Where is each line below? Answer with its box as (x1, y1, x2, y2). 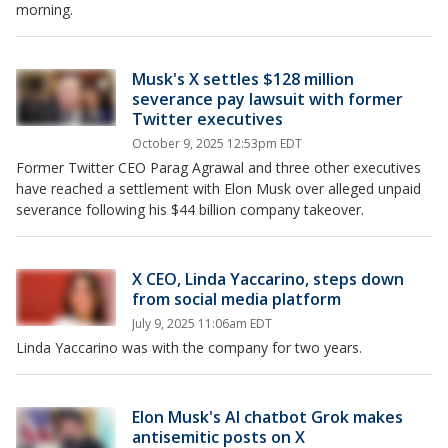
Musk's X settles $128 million (132, 68, 354, 91)
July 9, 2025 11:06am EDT (132, 315, 272, 333)
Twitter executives (132, 108, 283, 131)
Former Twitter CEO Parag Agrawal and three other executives (16, 158, 421, 178)
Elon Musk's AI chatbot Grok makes (132, 406, 403, 429)
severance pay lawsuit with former (132, 88, 403, 111)
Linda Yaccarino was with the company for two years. (16, 338, 362, 358)
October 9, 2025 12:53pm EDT (132, 135, 302, 153)
